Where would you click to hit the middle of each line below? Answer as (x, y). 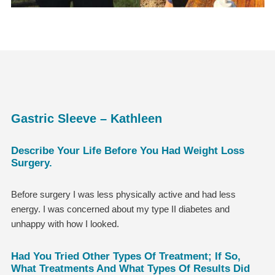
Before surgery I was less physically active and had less (123, 194)
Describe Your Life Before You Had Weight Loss (127, 150)
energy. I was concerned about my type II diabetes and (120, 209)
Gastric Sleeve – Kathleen (86, 118)
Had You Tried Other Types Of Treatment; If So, (126, 256)
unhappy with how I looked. (65, 223)
